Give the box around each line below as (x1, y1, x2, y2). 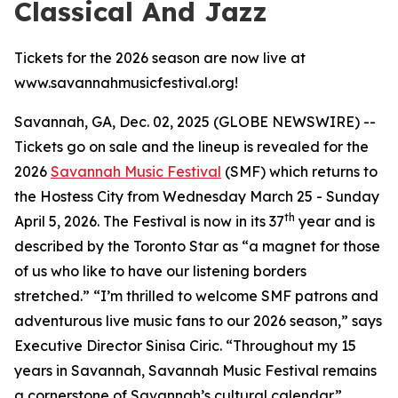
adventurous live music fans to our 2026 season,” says (14, 312, 382, 330)
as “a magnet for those (219, 237, 380, 255)
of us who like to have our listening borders (14, 262, 306, 280)
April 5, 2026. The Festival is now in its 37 (14, 212, 284, 230)
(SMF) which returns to (221, 163, 378, 180)
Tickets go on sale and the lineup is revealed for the (14, 138, 369, 155)
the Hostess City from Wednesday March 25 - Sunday (14, 187, 379, 205)
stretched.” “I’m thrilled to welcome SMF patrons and (14, 287, 378, 305)
